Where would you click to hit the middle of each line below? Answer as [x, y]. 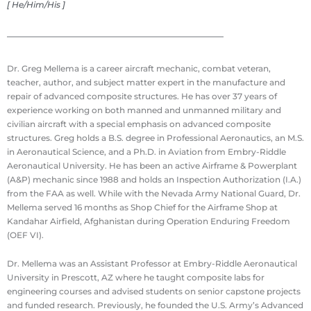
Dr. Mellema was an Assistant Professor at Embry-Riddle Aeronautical [152, 263]
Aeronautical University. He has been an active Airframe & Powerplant [152, 165]
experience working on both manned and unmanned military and [144, 110]
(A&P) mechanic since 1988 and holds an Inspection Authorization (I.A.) [154, 179]
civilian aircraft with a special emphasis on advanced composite [139, 124]
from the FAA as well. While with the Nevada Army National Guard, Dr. [154, 193]
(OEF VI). [25, 235]
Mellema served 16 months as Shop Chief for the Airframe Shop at [142, 207]
